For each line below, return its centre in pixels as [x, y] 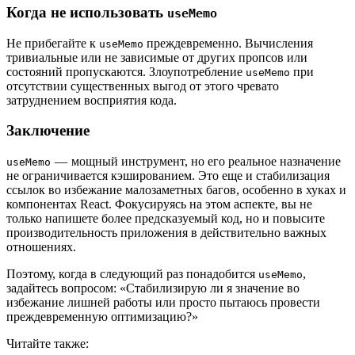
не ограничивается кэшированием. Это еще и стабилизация [168, 176]
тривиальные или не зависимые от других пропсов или [157, 57]
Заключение [48, 131]
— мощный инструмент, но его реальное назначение [196, 161]
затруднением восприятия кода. [92, 100]
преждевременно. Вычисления [228, 43]
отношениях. [41, 247]
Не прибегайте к [53, 43]
